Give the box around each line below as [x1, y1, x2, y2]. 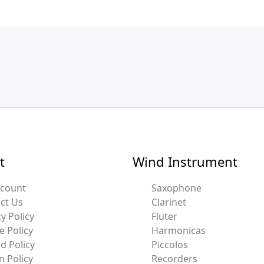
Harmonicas [151, 223, 206, 237]
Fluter [151, 209, 177, 223]
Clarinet [151, 195, 186, 209]
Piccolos [151, 237, 188, 251]
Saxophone [151, 181, 202, 194]
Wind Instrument [132, 153, 237, 171]
